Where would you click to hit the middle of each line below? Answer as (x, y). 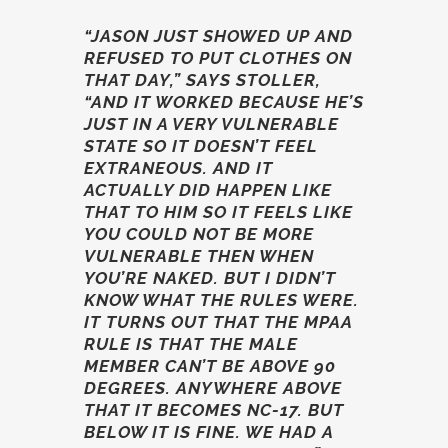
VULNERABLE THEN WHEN (199, 256)
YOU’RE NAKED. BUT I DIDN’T (210, 278)
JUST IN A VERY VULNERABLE (211, 124)
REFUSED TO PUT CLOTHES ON (218, 58)
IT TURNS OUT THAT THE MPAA (218, 322)
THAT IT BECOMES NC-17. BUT (214, 410)
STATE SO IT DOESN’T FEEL (201, 146)
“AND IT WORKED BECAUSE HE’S (224, 102)
